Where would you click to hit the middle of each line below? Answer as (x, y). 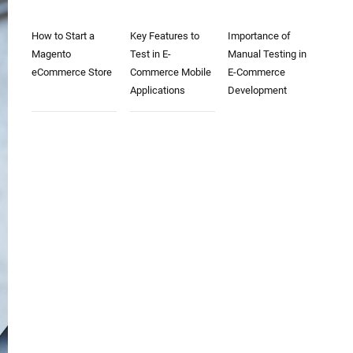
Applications (157, 90)
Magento (51, 54)
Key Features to (164, 36)
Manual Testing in (268, 54)
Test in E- (150, 54)
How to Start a (63, 36)
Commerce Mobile (170, 72)
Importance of (260, 36)
